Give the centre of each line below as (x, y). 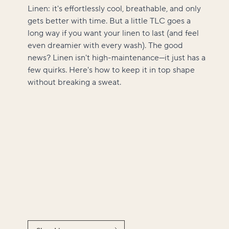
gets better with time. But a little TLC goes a (109, 21)
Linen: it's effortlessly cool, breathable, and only (114, 9)
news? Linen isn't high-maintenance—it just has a (117, 58)
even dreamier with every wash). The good (105, 45)
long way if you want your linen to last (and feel (113, 33)
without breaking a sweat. (74, 82)
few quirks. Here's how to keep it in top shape (111, 70)
